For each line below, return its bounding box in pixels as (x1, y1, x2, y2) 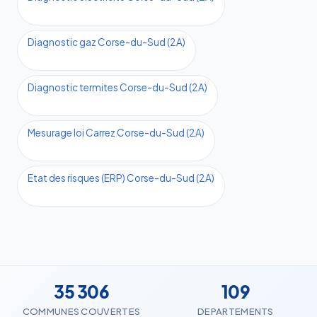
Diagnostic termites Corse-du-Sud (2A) (28, 81, 207, 94)
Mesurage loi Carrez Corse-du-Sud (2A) (28, 127, 204, 139)
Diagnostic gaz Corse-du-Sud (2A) (28, 36, 185, 49)
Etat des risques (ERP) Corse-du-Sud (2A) (28, 172, 214, 185)
